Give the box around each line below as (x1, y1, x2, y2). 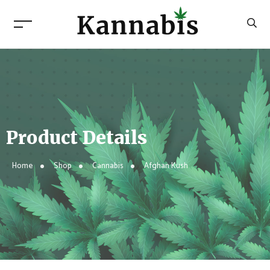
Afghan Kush (144, 159, 188, 172)
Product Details (6, 126, 147, 149)
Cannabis (92, 159, 124, 172)
